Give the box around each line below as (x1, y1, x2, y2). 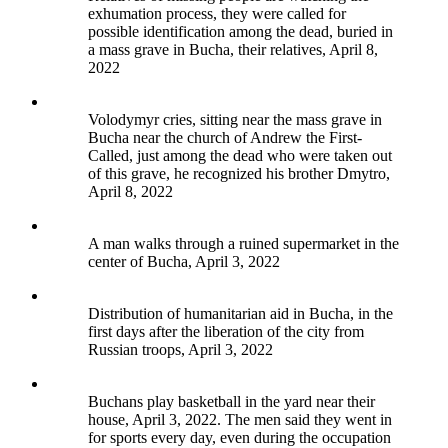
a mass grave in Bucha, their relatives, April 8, (88, 41, 378, 59)
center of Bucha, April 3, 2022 (88, 253, 280, 271)
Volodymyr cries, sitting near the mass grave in (88, 111, 382, 129)
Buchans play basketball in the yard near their (88, 393, 375, 411)
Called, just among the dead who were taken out (88, 147, 392, 165)
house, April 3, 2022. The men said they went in (88, 411, 392, 429)
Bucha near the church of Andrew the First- (88, 129, 362, 147)
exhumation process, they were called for (88, 5, 346, 23)
